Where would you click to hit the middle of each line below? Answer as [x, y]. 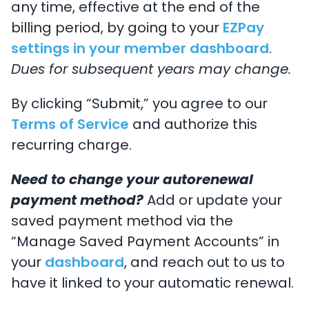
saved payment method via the [122, 222]
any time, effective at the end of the [136, 8]
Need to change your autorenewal [132, 181]
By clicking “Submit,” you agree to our [139, 105]
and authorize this [193, 126]
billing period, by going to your [117, 29]
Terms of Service [70, 126]
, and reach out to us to [205, 263]
